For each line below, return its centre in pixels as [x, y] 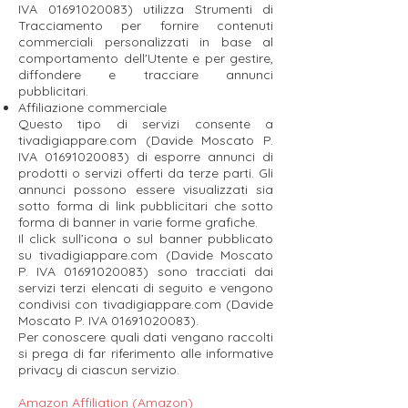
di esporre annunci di [201, 157]
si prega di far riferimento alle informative [146, 353]
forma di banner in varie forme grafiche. [138, 222]
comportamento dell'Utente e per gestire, [146, 58]
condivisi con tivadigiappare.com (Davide [146, 304]
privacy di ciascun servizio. [99, 370]
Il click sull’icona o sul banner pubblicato [146, 239]
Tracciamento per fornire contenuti [146, 25]
